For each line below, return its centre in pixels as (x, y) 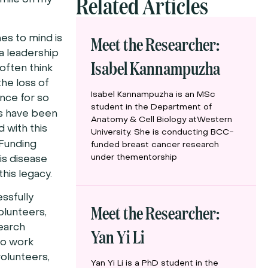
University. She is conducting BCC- (162, 133)
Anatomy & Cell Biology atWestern (161, 120)
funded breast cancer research (155, 145)
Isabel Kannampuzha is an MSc (153, 95)
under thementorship (134, 158)
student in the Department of (151, 108)
